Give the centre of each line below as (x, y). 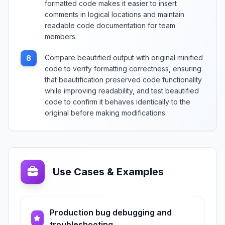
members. (61, 36)
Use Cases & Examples (108, 172)
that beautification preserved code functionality (123, 80)
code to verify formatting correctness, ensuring (123, 69)
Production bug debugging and (110, 212)
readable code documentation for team (110, 25)
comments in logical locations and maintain (115, 14)
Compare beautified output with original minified (124, 58)
